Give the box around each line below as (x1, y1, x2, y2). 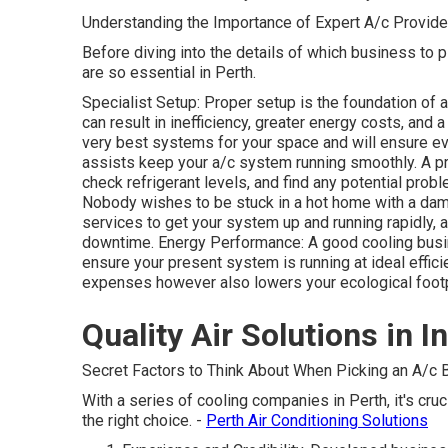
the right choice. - (82, 411, 206, 430)
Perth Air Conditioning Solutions (206, 411, 428, 430)
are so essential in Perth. (82, 63, 256, 82)
